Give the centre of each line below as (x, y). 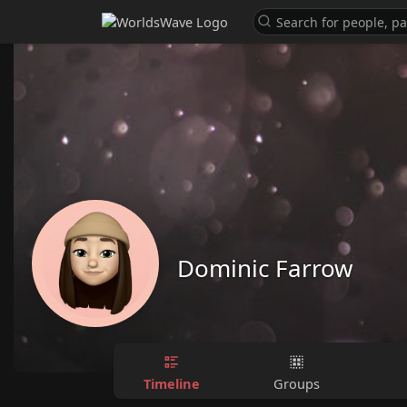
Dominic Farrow (265, 268)
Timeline (171, 383)
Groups (297, 383)
